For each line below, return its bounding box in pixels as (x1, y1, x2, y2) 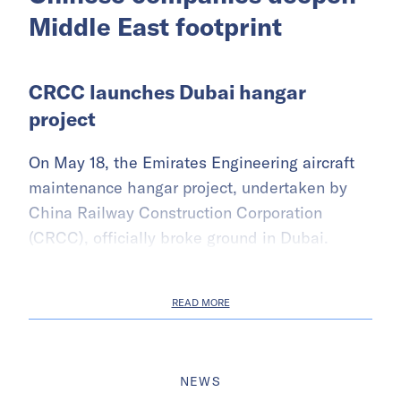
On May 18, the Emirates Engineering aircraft (29, 151, 354, 173)
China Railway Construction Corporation (29, 201, 322, 223)
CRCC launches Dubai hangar (29, 79, 306, 105)
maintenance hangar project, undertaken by (29, 176, 347, 198)
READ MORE (171, 295, 230, 309)
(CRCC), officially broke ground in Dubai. (29, 226, 328, 248)
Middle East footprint (29, 10, 282, 42)
